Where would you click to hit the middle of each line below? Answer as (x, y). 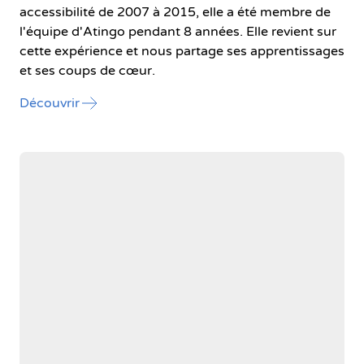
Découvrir (50, 103)
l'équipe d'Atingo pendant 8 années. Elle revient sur (178, 31)
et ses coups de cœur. (87, 70)
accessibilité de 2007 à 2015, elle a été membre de (175, 12)
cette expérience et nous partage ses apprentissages (182, 51)
